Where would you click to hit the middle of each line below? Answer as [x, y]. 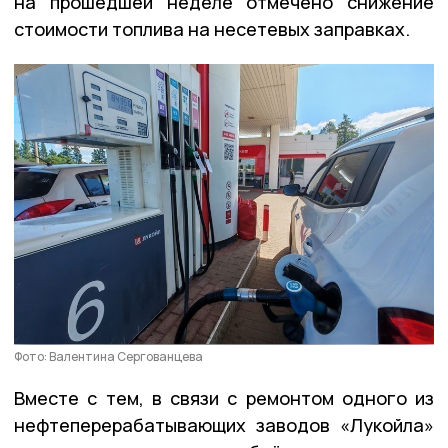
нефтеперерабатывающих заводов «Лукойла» [224, 424]
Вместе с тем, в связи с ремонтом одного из [224, 397]
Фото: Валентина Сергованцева [108, 356]
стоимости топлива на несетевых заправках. [212, 28]
